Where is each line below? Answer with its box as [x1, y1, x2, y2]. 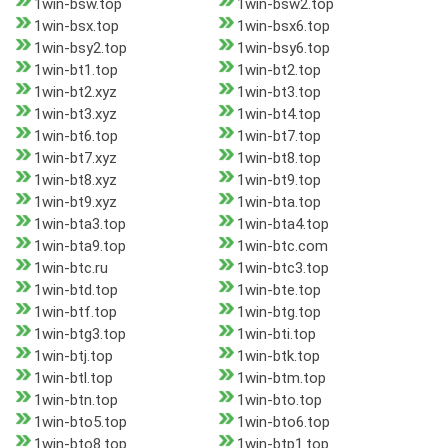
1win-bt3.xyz [34, 105, 117, 124]
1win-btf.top [34, 303, 117, 322]
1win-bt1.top [34, 61, 118, 80]
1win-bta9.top [34, 237, 126, 256]
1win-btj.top [34, 347, 113, 366]
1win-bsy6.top [236, 39, 330, 58]
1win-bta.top [236, 193, 321, 212]
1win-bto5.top [34, 413, 127, 432]
